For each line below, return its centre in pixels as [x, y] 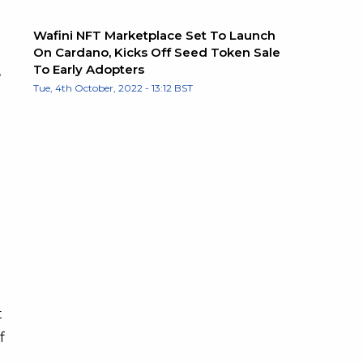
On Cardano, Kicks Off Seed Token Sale [157, 53]
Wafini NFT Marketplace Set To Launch [154, 36]
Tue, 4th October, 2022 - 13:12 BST [113, 88]
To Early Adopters [89, 70]
